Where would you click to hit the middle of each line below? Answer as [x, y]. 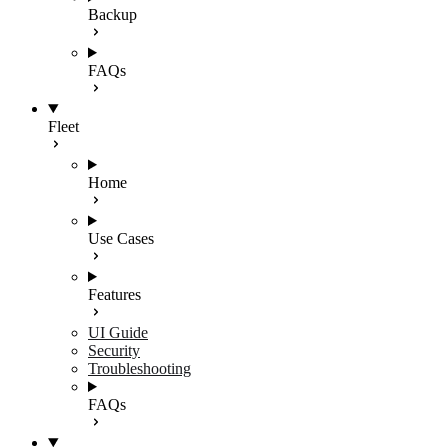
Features [114, 294]
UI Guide [118, 332]
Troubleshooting [139, 368]
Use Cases [121, 238]
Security [114, 350]
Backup [112, 14]
